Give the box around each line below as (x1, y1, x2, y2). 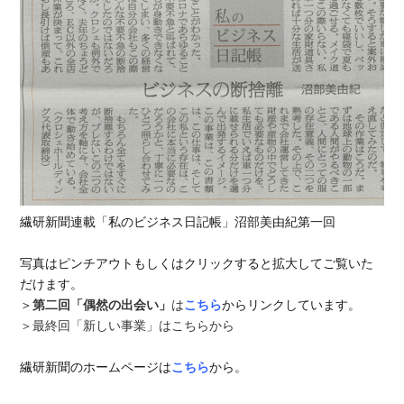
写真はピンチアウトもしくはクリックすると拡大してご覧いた (20, 256, 374, 271)
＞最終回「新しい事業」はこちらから (20, 318, 235, 334)
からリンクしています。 (222, 298, 362, 313)
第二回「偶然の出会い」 (32, 298, 172, 313)
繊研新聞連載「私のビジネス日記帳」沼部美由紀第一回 (20, 215, 336, 230)
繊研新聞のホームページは (20, 360, 172, 375)
